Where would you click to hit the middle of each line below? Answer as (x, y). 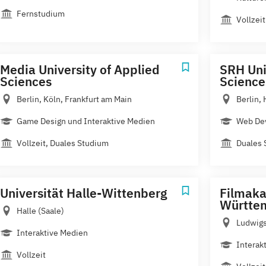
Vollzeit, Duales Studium (63, 143)
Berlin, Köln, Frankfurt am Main (74, 99)
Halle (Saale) (40, 210)
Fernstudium (41, 13)
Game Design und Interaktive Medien (86, 121)
